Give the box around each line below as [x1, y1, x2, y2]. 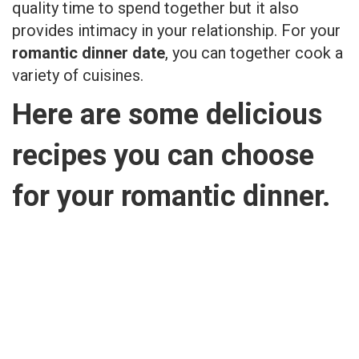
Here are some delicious [12, 98, 322, 132]
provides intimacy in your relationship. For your [12, 21, 341, 41]
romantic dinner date [12, 43, 165, 63]
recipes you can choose [12, 139, 314, 173]
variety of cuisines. [12, 66, 147, 86]
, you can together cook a [165, 43, 343, 63]
